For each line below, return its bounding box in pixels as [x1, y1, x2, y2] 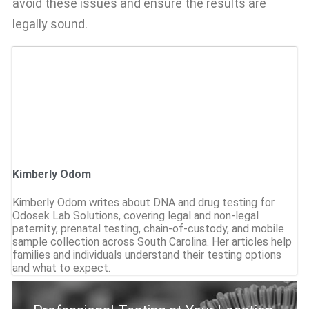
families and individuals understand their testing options [12, 248, 281, 261]
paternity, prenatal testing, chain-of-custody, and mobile [12, 221, 284, 235]
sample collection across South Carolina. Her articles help [12, 235, 292, 248]
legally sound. [12, 17, 88, 32]
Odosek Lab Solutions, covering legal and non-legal [12, 208, 259, 222]
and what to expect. [12, 261, 110, 275]
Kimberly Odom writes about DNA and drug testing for [12, 195, 275, 209]
